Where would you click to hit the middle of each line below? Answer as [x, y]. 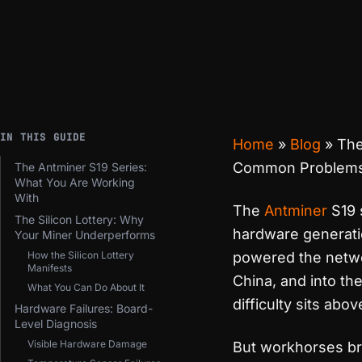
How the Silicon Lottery [81, 255]
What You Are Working [75, 182]
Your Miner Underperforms [85, 235]
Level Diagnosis [56, 324]
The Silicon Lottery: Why [79, 219]
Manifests [50, 268]
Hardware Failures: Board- [84, 308]
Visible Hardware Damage [87, 344]
